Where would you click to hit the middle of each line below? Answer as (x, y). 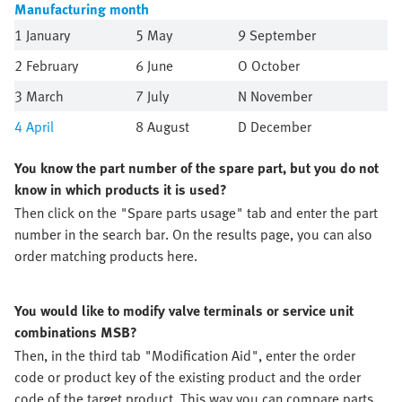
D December (275, 127)
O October (269, 66)
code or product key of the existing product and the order (188, 377)
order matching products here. (106, 256)
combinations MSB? (76, 332)
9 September (277, 35)
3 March (39, 96)
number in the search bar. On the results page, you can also (193, 234)
